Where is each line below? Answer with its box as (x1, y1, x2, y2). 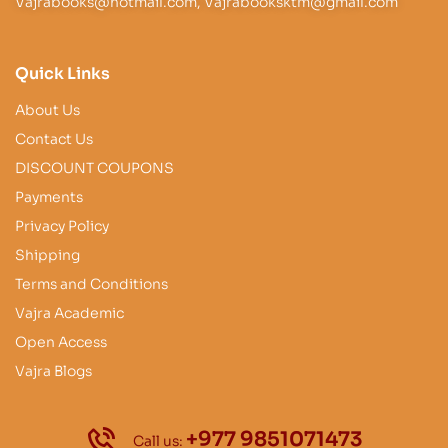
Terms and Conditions (15, 275, 168, 294)
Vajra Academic (15, 304, 124, 323)
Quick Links (15, 63, 110, 85)
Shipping (15, 246, 80, 265)
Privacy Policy (15, 217, 109, 236)
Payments (15, 188, 83, 207)
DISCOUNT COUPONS (15, 159, 174, 178)
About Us (15, 101, 80, 120)
